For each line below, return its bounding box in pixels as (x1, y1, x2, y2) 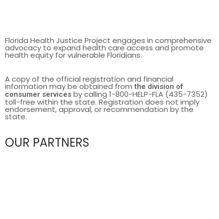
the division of (134, 82, 183, 91)
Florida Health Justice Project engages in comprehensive (5, 35, 212, 45)
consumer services (5, 89, 71, 99)
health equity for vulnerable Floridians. (5, 49, 142, 60)
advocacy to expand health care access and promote (5, 42, 204, 53)
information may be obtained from (5, 81, 134, 91)
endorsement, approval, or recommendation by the (5, 104, 194, 114)
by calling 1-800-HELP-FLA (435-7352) (71, 88, 208, 99)
